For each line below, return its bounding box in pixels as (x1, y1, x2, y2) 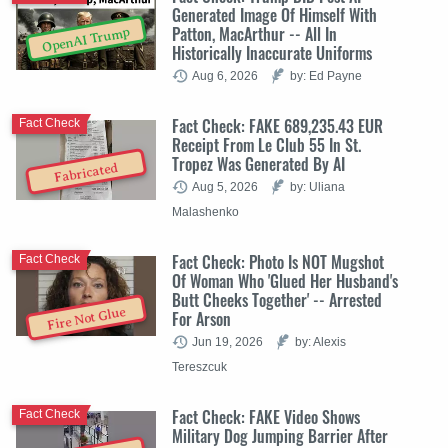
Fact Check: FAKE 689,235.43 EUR (172, 113, 383, 138)
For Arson (172, 306, 231, 331)
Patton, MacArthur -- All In (172, 21, 337, 46)
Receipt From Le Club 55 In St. (172, 132, 361, 157)
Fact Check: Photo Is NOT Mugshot (172, 249, 384, 274)
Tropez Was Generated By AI (172, 151, 345, 176)
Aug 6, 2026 (192, 68, 258, 82)
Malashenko (172, 204, 239, 218)
